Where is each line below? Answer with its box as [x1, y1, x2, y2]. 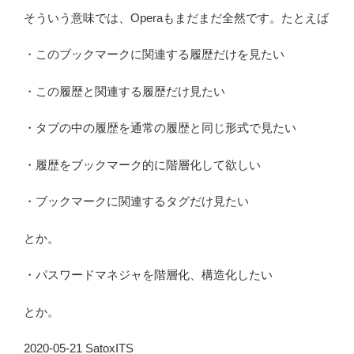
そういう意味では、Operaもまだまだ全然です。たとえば [24, 10, 329, 24]
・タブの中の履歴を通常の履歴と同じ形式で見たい [24, 121, 296, 135]
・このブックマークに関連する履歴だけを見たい [24, 47, 284, 62]
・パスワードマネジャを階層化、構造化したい [24, 268, 273, 282]
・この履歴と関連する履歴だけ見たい [24, 84, 225, 98]
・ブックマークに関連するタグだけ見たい [24, 194, 249, 209]
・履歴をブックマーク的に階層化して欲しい [24, 157, 261, 171]
